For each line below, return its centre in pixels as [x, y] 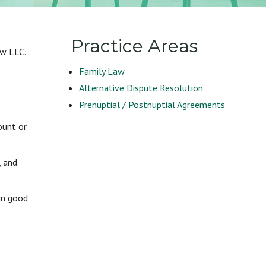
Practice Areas [134, 46]
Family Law [102, 71]
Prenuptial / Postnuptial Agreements [152, 104]
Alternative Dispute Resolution [141, 88]
